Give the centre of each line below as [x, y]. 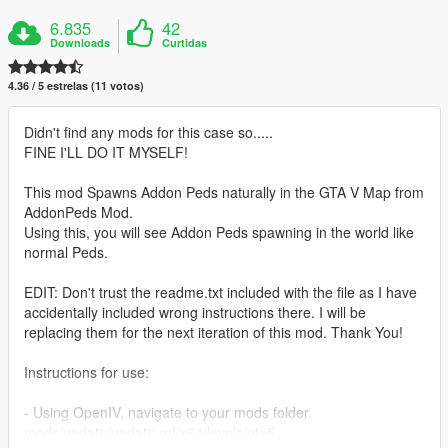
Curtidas [185, 43]
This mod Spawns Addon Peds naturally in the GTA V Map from [224, 192]
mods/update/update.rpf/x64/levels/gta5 [149, 432]
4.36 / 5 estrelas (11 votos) [76, 86]
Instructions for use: [86, 372]
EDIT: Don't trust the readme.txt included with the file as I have [220, 292]
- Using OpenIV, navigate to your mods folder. [168, 412]
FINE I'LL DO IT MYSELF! [106, 152]
